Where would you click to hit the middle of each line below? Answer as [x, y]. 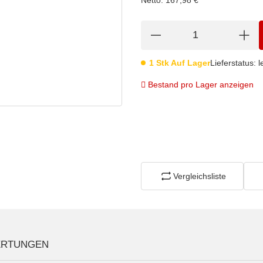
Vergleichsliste [199, 176]
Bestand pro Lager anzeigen [201, 84]
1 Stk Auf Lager [180, 63]
